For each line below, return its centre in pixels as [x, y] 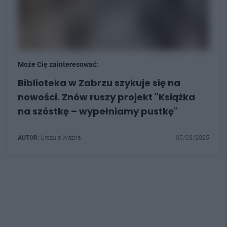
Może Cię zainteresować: [58, 64]
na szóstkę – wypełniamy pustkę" [98, 111]
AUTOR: [28, 138]
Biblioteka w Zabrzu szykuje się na [99, 83]
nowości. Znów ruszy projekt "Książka [106, 97]
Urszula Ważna [60, 138]
